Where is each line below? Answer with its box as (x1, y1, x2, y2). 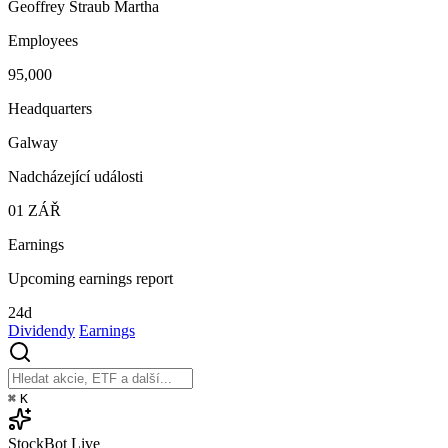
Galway (8, 134, 58, 152)
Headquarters (8, 100, 92, 118)
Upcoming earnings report (8, 270, 173, 288)
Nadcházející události (8, 168, 143, 186)
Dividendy (8, 322, 75, 340)
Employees (8, 32, 78, 50)
